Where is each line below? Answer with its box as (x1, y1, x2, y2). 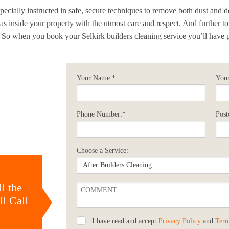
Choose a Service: (77, 146, 128, 154)
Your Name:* (77, 74, 116, 82)
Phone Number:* (77, 110, 126, 118)
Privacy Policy (158, 217, 201, 225)
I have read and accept (92, 217, 158, 225)
